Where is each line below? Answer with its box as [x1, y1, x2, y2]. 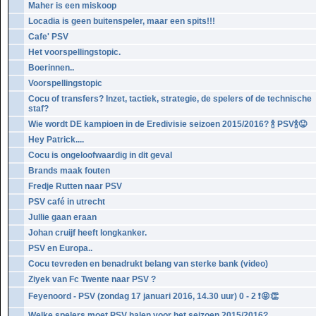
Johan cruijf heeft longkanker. [28, 228, 147, 238]
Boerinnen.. [28, 63, 74, 73]
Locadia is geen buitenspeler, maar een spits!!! [28, 16, 215, 26]
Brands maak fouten [28, 166, 110, 176]
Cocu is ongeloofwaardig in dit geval [28, 150, 172, 160]
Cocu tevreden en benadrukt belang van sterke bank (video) [28, 259, 268, 269]
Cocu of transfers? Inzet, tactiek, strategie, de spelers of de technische [28, 94, 312, 104]
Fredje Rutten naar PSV [28, 181, 122, 191]
